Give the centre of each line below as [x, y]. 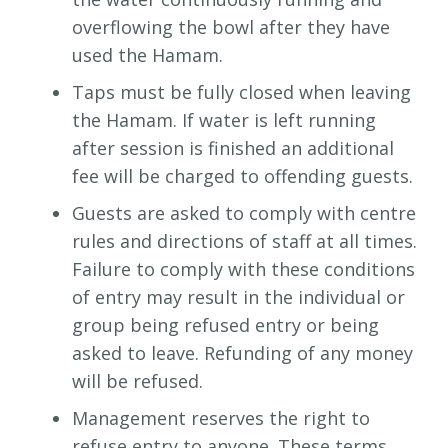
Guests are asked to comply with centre [244, 213]
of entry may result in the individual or [238, 297]
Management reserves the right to [221, 418]
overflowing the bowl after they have [231, 27]
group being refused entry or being [225, 325]
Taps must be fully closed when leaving [241, 92]
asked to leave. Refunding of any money [242, 353]
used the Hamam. [147, 55]
